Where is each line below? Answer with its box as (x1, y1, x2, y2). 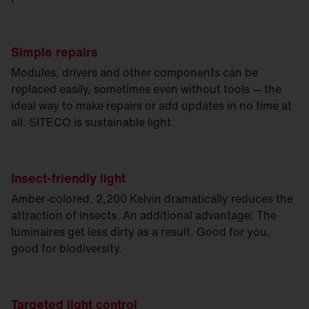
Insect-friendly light (11, 169, 126, 188)
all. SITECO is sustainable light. (11, 114, 175, 131)
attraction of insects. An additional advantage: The (11, 207, 277, 224)
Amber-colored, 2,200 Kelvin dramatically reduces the (11, 190, 293, 208)
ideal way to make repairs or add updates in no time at (11, 97, 292, 114)
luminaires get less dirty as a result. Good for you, (11, 223, 270, 241)
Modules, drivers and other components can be (11, 64, 258, 81)
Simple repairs (11, 43, 98, 61)
